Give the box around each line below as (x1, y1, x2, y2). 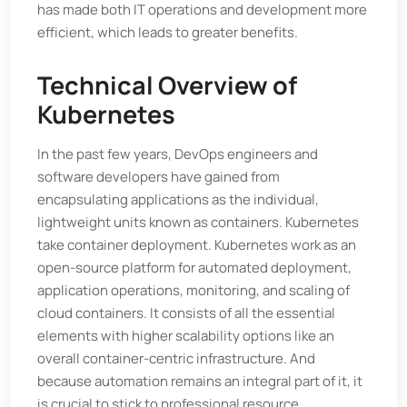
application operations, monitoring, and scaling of (37, 281, 351, 300)
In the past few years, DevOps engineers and (37, 144, 319, 164)
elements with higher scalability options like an (37, 326, 335, 345)
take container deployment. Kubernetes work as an (37, 235, 357, 254)
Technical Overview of (37, 68, 298, 102)
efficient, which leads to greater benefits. (37, 23, 299, 42)
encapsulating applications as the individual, (37, 190, 320, 209)
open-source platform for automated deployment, (37, 258, 352, 277)
